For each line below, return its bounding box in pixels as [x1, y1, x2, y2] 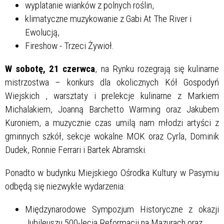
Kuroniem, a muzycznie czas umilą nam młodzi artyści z [5, 116, 219, 128]
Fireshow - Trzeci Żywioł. [25, 39, 114, 51]
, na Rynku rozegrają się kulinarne [95, 62, 219, 74]
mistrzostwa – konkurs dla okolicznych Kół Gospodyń [5, 76, 219, 88]
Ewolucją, [25, 26, 59, 38]
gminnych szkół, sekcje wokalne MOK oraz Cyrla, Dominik [5, 130, 219, 142]
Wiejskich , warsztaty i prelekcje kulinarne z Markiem [5, 89, 219, 101]
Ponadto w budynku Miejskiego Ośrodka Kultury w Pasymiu [5, 166, 219, 178]
